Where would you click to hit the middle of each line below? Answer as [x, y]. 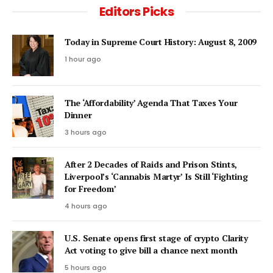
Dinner [78, 115]
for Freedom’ [90, 188]
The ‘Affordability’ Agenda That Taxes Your [151, 102]
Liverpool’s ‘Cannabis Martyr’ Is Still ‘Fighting [156, 176]
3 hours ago [86, 132]
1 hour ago [83, 59]
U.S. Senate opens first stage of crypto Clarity [156, 238]
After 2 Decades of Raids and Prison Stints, [151, 164]
